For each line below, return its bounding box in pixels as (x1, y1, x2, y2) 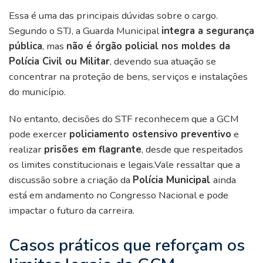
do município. (9, 85, 66, 99)
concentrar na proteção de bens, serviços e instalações (9, 69, 248, 83)
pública (9, 39, 42, 53)
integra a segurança (161, 23, 254, 38)
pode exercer (9, 127, 69, 141)
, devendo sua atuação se (110, 54, 216, 68)
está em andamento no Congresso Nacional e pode (9, 188, 228, 202)
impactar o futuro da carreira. (9, 203, 134, 217)
